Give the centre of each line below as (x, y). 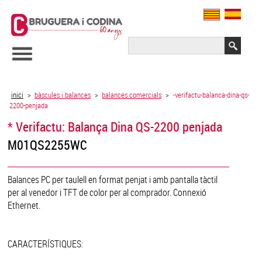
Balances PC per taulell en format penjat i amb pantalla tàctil (113, 179)
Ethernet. (24, 205)
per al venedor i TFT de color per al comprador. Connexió (107, 192)
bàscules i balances (63, 94)
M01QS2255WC (48, 144)
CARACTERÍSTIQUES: (46, 244)
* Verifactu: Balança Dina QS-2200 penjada (115, 126)
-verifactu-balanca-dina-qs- (211, 94)
